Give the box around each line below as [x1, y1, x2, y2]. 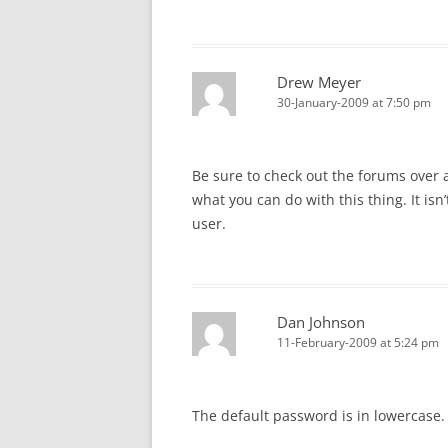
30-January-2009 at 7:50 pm [277, 94, 431, 111]
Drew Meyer [277, 72, 361, 92]
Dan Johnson [277, 312, 365, 332]
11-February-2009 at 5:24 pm [277, 334, 439, 351]
